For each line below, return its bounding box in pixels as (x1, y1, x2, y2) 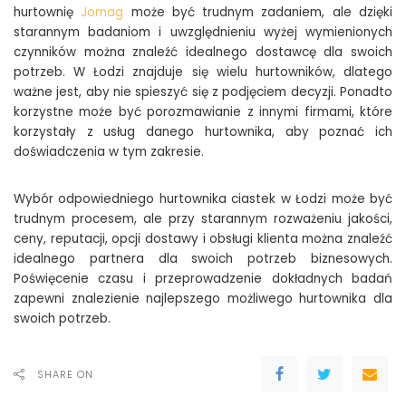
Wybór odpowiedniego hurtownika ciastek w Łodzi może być (14, 189, 392, 208)
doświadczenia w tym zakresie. (14, 142, 204, 160)
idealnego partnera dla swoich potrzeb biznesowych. (14, 249, 392, 267)
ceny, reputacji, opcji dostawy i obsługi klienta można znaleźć (14, 229, 392, 247)
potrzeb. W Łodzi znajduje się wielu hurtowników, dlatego (14, 63, 392, 81)
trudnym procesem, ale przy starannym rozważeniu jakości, (14, 209, 392, 227)
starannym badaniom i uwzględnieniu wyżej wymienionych (14, 23, 392, 41)
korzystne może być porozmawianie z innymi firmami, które (14, 102, 392, 121)
